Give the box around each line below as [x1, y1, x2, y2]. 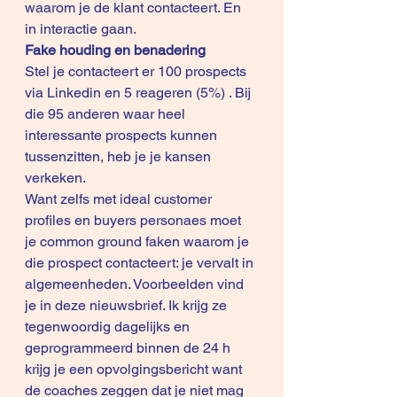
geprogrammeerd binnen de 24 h [25, 339, 234, 356]
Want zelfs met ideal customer [25, 191, 215, 207]
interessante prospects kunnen [25, 127, 221, 144]
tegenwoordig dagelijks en [25, 318, 193, 335]
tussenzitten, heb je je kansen [25, 148, 214, 165]
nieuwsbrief [90, 297, 162, 314]
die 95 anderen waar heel [25, 105, 189, 122]
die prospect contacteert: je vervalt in [25, 254, 257, 271]
